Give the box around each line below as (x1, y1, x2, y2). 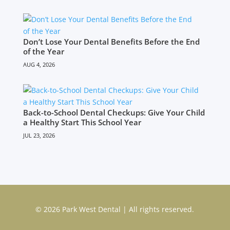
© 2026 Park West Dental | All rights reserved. (35, 204, 195, 215)
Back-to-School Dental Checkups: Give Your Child (23, 107, 205, 118)
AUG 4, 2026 (23, 61, 55, 69)
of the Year (23, 46, 64, 57)
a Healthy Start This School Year (23, 117, 141, 128)
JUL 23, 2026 (23, 131, 55, 140)
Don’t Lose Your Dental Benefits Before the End (23, 36, 200, 47)
